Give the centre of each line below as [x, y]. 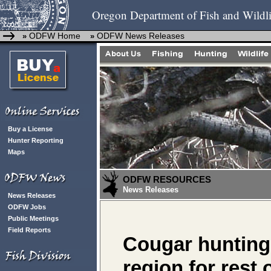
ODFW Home [54, 36]
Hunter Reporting [36, 140]
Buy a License [30, 129]
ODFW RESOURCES [167, 179]
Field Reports [29, 230]
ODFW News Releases [141, 36]
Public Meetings [33, 218]
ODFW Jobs [27, 207]
